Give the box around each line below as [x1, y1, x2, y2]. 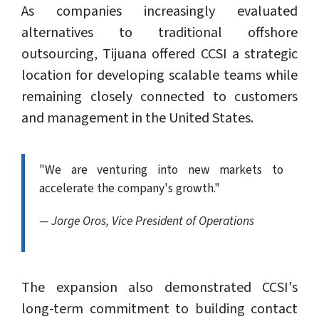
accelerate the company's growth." [39, 179, 220, 198]
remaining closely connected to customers [21, 87, 298, 108]
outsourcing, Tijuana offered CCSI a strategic [21, 44, 298, 65]
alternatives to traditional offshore [21, 23, 298, 43]
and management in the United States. [21, 108, 253, 129]
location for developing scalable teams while [21, 66, 298, 86]
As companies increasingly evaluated [21, 1, 298, 22]
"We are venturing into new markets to [39, 161, 283, 179]
